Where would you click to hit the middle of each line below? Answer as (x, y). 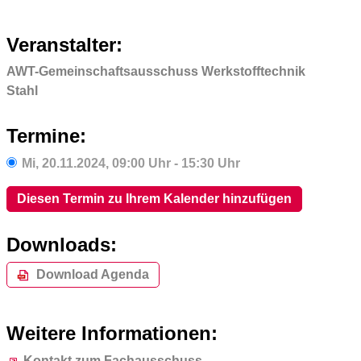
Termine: (46, 136)
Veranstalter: (64, 44)
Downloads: (61, 244)
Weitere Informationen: (112, 333)
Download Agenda (92, 275)
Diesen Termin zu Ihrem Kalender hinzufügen (154, 198)
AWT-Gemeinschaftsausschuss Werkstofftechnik (156, 72)
